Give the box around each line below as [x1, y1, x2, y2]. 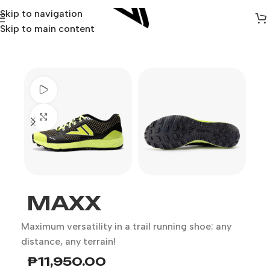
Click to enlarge [57, 111, 124, 123]
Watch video [57, 84, 110, 96]
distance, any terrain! [21, 236, 116, 247]
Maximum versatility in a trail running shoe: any [21, 221, 231, 232]
